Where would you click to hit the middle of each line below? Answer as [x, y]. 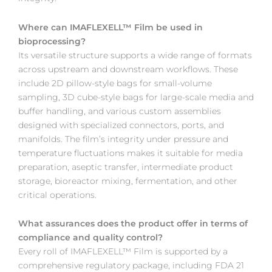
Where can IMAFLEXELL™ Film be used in [110, 27]
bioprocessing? [52, 41]
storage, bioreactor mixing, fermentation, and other [128, 181]
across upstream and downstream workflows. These [128, 69]
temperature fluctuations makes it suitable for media [131, 153]
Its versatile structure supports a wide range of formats [135, 55]
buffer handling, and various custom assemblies [120, 111]
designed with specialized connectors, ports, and [121, 125]
